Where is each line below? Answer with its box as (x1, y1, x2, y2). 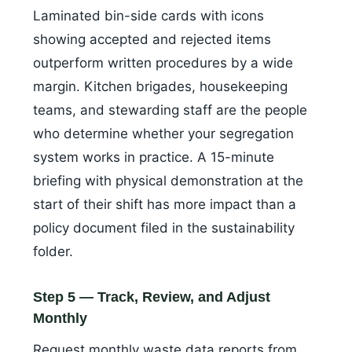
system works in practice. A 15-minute (33, 149, 274, 166)
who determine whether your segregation (33, 126, 294, 142)
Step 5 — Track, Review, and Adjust (33, 289, 270, 306)
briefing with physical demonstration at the (33, 173, 303, 189)
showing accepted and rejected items (33, 31, 271, 48)
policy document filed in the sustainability (33, 220, 295, 236)
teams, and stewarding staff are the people (33, 102, 307, 119)
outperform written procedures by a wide (33, 55, 293, 71)
